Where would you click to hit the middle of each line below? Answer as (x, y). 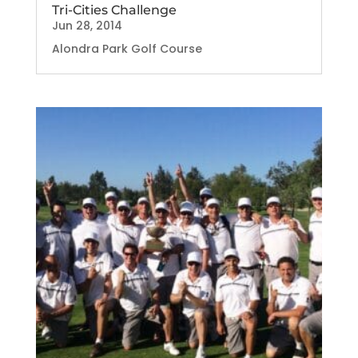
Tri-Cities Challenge (114, 10)
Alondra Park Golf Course (127, 48)
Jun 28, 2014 (87, 25)
